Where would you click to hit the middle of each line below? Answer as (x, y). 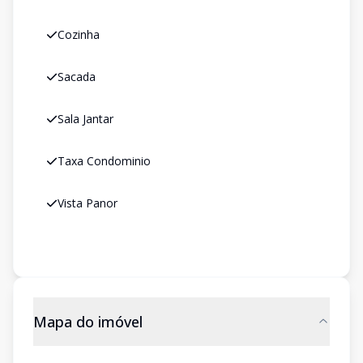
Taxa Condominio (104, 161)
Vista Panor (88, 203)
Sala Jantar (85, 119)
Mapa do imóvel (88, 322)
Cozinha (79, 34)
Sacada (77, 77)
